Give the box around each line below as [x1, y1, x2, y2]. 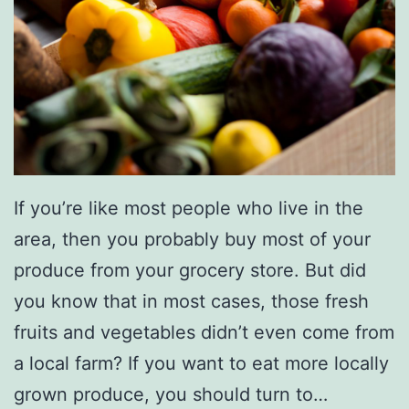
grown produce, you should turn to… [14, 383, 328, 406]
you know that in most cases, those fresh [14, 290, 369, 313]
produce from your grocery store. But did [14, 259, 366, 282]
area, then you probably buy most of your [14, 228, 371, 251]
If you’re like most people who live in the [14, 197, 363, 220]
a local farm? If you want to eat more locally [14, 352, 389, 375]
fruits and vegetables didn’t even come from [14, 321, 394, 344]
